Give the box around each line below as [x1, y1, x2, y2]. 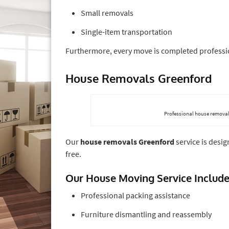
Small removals [81, 7, 133, 18]
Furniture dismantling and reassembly [81, 209, 212, 219]
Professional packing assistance [81, 190, 190, 200]
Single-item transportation [81, 26, 172, 37]
